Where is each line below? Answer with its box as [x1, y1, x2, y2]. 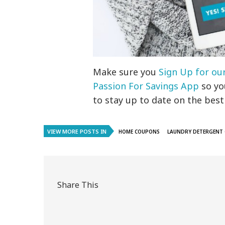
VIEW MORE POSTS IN [47, 128, 106, 136]
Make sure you [93, 66, 159, 78]
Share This [57, 179, 98, 190]
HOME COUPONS [119, 128, 160, 136]
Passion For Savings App [93, 80, 199, 92]
